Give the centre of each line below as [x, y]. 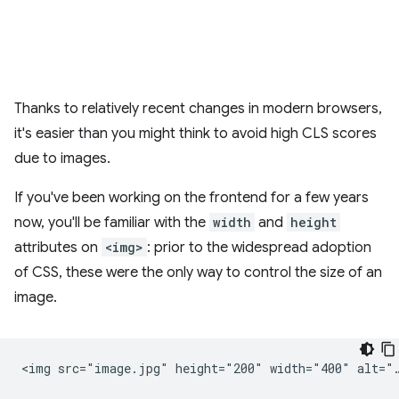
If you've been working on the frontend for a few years [191, 198]
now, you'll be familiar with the [112, 223]
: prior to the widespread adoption [259, 248]
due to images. [62, 159]
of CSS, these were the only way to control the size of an [198, 273]
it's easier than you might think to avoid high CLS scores [195, 134]
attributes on [58, 248]
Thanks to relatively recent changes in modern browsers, [198, 109]
